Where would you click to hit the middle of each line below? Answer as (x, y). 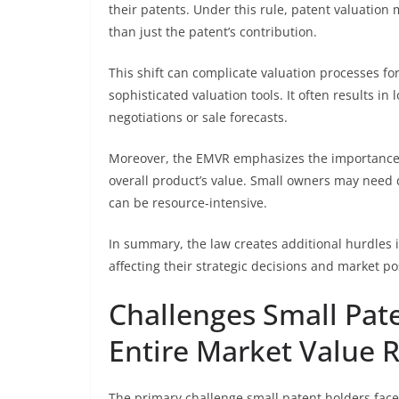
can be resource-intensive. (188, 203)
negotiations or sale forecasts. (198, 117)
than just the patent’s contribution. (213, 32)
